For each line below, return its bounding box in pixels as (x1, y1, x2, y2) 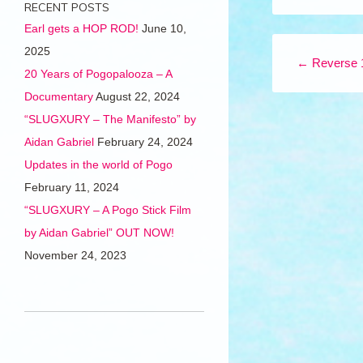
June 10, (142, 22, 186, 36)
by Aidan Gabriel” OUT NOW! (24, 226, 174, 240)
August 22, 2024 (96, 90, 180, 104)
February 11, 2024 (24, 181, 119, 194)
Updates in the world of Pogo (24, 158, 173, 172)
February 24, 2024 (97, 135, 193, 149)
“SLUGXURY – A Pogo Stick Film (24, 203, 191, 217)
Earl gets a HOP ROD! (24, 22, 139, 36)
